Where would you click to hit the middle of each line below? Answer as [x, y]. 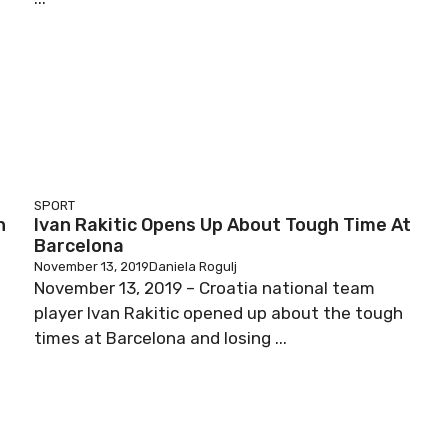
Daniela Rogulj [193, 266]
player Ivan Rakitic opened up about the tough [218, 313]
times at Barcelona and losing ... [160, 338]
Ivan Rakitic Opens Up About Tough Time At [222, 225]
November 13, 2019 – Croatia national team [204, 288]
